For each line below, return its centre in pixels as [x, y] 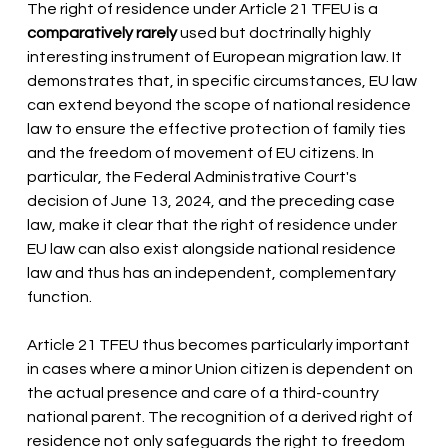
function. [60, 297]
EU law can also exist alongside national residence [213, 249]
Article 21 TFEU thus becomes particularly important [220, 345]
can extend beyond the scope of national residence [221, 105]
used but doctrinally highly [277, 33]
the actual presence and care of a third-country [205, 393]
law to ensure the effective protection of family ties [218, 129]
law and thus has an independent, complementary [213, 273]
